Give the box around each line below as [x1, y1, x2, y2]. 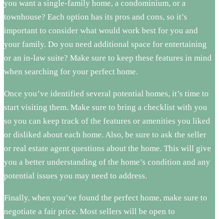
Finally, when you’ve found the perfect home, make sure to [4, 193, 207, 202]
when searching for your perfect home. [4, 66, 138, 76]
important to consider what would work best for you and [4, 25, 198, 35]
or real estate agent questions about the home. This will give [4, 143, 211, 153]
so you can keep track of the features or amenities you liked [4, 116, 210, 126]
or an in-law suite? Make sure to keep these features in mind [4, 53, 212, 63]
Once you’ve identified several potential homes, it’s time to [4, 88, 209, 98]
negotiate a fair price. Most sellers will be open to [4, 206, 175, 216]
